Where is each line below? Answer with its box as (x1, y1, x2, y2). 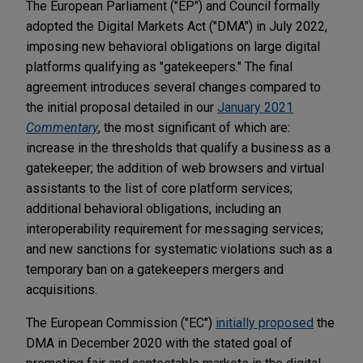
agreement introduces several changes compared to (26, 79, 321, 95)
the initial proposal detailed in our (26, 99, 217, 115)
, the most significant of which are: (98, 119, 290, 135)
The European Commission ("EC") (26, 314, 216, 331)
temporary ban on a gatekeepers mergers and (26, 261, 284, 277)
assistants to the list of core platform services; (26, 180, 293, 196)
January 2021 (217, 99, 293, 115)
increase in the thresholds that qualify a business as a (26, 139, 331, 156)
